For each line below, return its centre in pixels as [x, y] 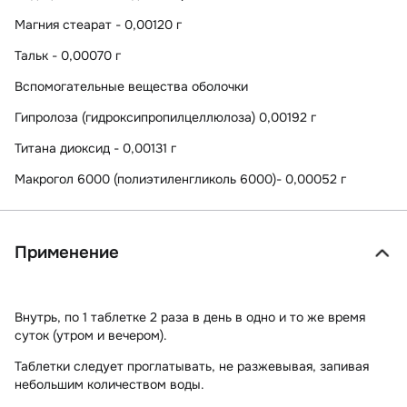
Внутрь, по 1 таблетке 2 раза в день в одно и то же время [190, 318]
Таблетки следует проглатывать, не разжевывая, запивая [192, 367]
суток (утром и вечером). [91, 336]
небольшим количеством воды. [109, 385]
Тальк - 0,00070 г [68, 55]
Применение [67, 253]
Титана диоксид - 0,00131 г [95, 148]
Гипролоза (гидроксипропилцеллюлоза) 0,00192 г [165, 117]
